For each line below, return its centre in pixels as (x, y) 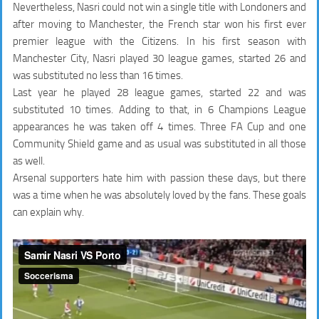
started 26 (264, 58)
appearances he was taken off (85, 126)
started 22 (235, 92)
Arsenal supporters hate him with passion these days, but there (159, 178)
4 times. (179, 126)
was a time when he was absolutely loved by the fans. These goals (159, 195)
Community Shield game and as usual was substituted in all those (159, 143)
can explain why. (48, 212)
